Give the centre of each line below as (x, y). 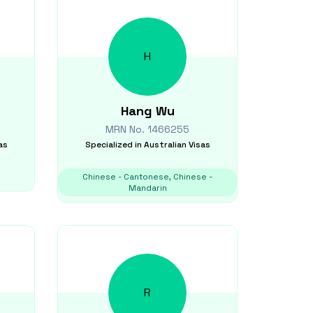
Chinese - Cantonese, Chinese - (147, 177)
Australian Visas (177, 145)
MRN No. (126, 129)
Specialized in (113, 145)
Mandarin (147, 188)
